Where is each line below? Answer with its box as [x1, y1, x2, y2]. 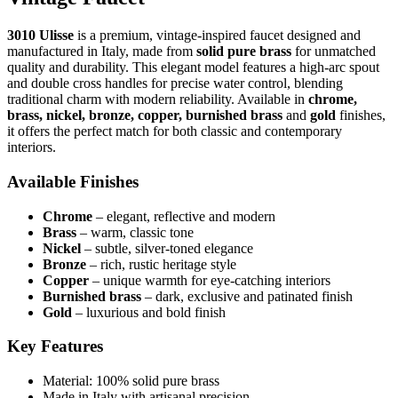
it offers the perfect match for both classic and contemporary [7, 123, 342, 139]
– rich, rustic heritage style [86, 256, 236, 272]
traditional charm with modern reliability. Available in [7, 92, 308, 107]
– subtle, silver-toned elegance [81, 240, 253, 256]
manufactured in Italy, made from [7, 44, 196, 60]
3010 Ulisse [7, 28, 74, 44]
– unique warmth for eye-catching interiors [89, 272, 330, 288]
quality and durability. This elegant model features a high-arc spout [7, 60, 379, 76]
